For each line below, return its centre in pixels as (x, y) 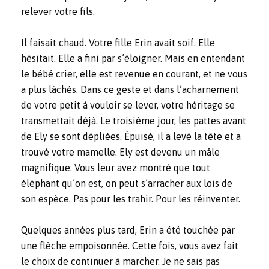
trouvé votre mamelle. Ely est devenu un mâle (120, 152)
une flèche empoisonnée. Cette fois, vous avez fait (130, 246)
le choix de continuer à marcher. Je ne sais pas (120, 261)
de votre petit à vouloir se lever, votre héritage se (128, 105)
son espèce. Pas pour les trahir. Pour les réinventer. (131, 199)
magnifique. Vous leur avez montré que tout (116, 168)
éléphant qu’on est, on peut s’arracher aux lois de (127, 183)
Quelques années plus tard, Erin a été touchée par (128, 230)
